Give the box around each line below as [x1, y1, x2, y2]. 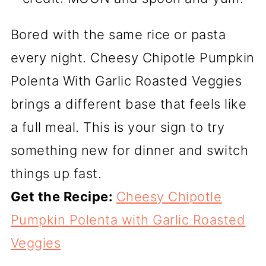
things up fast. [10, 165, 102, 181]
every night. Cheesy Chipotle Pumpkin [10, 49, 255, 65]
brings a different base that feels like [10, 96, 247, 112]
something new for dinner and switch [10, 142, 249, 158]
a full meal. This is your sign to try [10, 119, 225, 135]
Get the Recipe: [10, 188, 116, 204]
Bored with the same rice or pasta [10, 26, 226, 42]
